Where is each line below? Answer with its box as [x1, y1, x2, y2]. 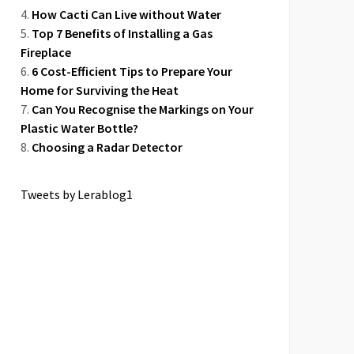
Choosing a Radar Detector [32, 139, 183, 155]
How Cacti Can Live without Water [32, 6, 221, 22]
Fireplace [21, 44, 71, 60]
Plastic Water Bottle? [21, 120, 138, 136]
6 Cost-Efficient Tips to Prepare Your [32, 63, 232, 79]
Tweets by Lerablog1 [21, 186, 133, 202]
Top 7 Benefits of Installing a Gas [32, 25, 213, 41]
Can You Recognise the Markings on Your [32, 101, 254, 117]
